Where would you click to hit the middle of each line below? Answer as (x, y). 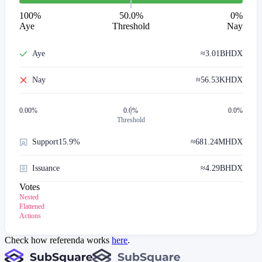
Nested (29, 197)
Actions (30, 216)
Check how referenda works (57, 240)
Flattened (32, 206)
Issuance (46, 168)
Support (45, 142)
